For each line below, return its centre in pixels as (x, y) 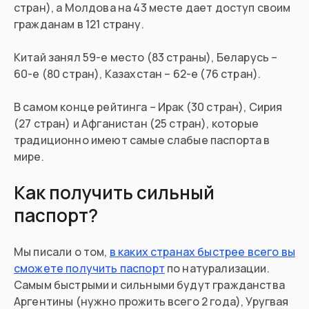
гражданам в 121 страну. (79, 24)
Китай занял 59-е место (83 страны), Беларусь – (146, 58)
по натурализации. (217, 269)
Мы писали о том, (62, 252)
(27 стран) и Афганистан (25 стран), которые (136, 124)
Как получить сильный (114, 193)
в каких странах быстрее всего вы (202, 252)
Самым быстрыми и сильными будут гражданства (149, 285)
